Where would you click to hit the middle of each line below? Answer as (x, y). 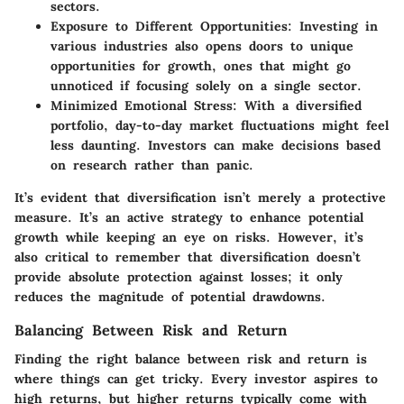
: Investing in (333, 26)
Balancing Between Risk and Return (151, 330)
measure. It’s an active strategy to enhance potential (189, 217)
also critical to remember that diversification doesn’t (188, 257)
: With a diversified (297, 105)
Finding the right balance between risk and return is (191, 358)
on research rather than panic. (152, 165)
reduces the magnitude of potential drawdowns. (170, 296)
